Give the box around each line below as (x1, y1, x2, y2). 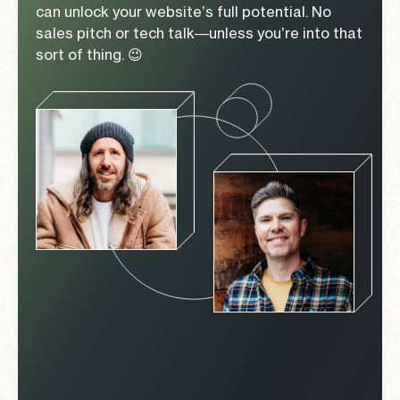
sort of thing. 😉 (36, 45, 143, 63)
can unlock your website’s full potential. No (36, 2, 331, 21)
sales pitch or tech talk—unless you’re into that (36, 23, 362, 42)
